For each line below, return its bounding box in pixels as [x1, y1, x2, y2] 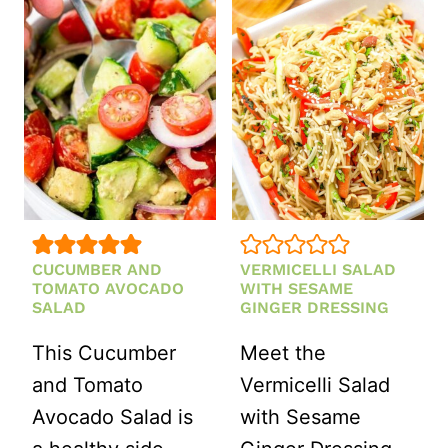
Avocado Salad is [32, 405, 193, 430]
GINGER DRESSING [240, 298, 389, 318]
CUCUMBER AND [32, 260, 162, 280]
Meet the [240, 341, 326, 366]
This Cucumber [32, 341, 176, 366]
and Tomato [32, 373, 143, 398]
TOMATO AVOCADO [32, 279, 184, 299]
